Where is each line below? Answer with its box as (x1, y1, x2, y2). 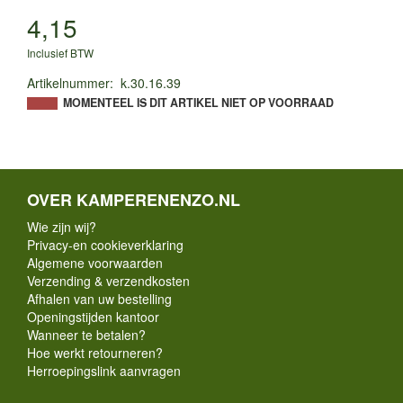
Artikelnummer (27, 73, 110, 92)
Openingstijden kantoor (27, 307, 159, 326)
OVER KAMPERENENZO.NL (27, 187, 240, 211)
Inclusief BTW (27, 44, 94, 60)
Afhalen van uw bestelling (27, 289, 172, 308)
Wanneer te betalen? (27, 325, 146, 344)
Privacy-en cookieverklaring (27, 235, 184, 254)
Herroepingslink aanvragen (27, 361, 181, 380)
